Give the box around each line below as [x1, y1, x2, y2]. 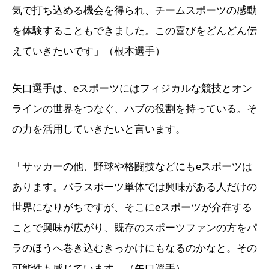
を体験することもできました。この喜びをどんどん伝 [12, 25, 257, 37]
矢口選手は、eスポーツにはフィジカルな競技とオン [12, 83, 252, 95]
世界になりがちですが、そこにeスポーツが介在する [12, 202, 252, 214]
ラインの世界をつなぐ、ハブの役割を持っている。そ [12, 103, 257, 115]
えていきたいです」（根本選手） [12, 46, 165, 58]
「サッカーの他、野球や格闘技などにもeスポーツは [12, 161, 252, 173]
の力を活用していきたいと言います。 [12, 124, 186, 136]
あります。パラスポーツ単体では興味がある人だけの [12, 181, 257, 193]
